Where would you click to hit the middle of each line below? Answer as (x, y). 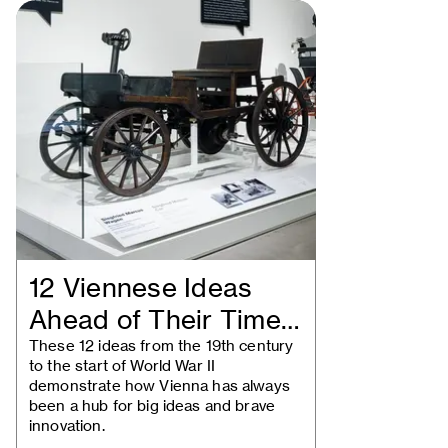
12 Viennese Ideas (141, 288)
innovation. (67, 425)
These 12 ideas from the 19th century (161, 345)
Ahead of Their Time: (158, 320)
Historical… (97, 352)
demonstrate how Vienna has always (159, 385)
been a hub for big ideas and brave (152, 405)
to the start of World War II (122, 365)
